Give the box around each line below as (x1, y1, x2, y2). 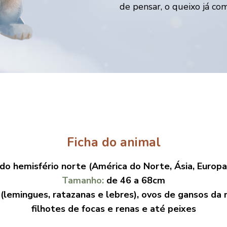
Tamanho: (62, 174, 106, 187)
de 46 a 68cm (106, 174, 165, 187)
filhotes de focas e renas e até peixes (31, 203, 196, 215)
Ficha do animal (66, 134, 161, 152)
